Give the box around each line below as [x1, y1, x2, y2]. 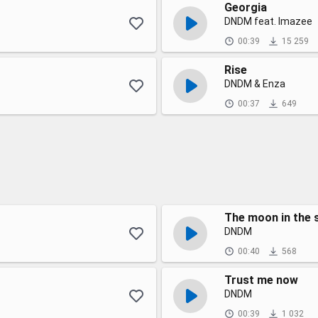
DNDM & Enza [224, 78, 285, 89]
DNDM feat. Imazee [224, 16, 312, 27]
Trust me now [224, 273, 298, 287]
